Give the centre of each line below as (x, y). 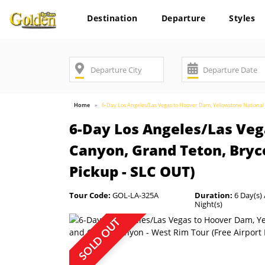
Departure (183, 18)
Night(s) (208, 204)
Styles (242, 18)
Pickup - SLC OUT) (132, 171)
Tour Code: (90, 195)
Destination (112, 18)
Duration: (213, 195)
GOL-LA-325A (135, 195)
